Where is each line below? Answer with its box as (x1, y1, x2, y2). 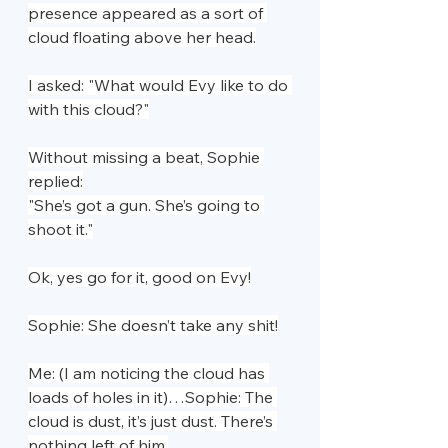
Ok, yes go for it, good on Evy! (28, 266, 251, 287)
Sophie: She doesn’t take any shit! (28, 314, 278, 335)
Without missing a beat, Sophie (28, 146, 264, 167)
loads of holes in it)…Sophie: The (28, 386, 277, 407)
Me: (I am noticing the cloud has (28, 362, 269, 383)
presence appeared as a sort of (28, 2, 267, 23)
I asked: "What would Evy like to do (28, 74, 292, 95)
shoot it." (28, 218, 93, 239)
